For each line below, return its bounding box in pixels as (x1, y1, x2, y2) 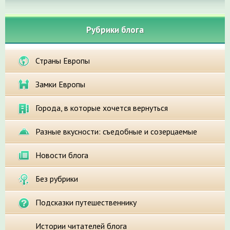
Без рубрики (35, 174, 78, 184)
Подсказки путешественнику (35, 197, 137, 208)
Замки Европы (35, 79, 85, 90)
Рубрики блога (86, 24, 144, 36)
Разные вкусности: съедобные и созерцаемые (35, 126, 197, 137)
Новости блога (35, 150, 88, 161)
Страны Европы (35, 55, 90, 66)
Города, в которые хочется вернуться (35, 103, 168, 113)
